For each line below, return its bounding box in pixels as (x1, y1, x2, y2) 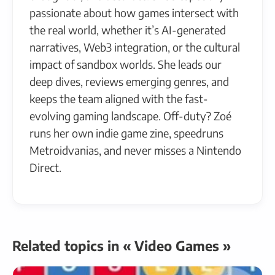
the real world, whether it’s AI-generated (29, 22, 226, 37)
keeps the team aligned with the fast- (29, 91, 208, 106)
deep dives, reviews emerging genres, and (29, 74, 229, 88)
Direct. (29, 160, 61, 174)
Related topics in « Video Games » (12, 236, 231, 254)
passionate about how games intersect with (29, 5, 239, 20)
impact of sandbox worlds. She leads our (29, 56, 222, 71)
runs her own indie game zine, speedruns (29, 125, 223, 140)
